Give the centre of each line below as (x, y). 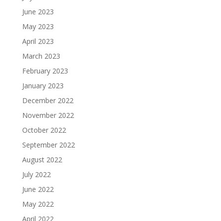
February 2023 (45, 71)
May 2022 (38, 204)
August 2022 (42, 160)
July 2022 (36, 174)
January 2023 (43, 86)
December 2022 (48, 100)
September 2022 (48, 145)
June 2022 (38, 189)
